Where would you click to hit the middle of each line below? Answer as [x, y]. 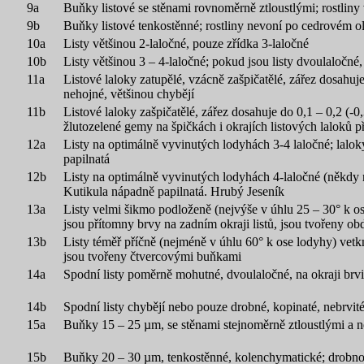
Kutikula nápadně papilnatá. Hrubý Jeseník [174, 191]
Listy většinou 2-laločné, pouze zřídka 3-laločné [186, 43]
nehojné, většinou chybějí [129, 94]
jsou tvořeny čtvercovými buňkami [152, 256]
